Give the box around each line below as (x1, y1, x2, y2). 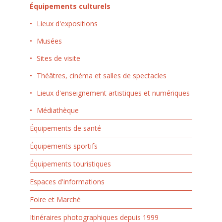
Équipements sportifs (29, 141, 98, 151)
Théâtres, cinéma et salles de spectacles (36, 70, 166, 80)
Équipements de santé (29, 123, 101, 133)
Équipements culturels (29, 1, 111, 11)
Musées (36, 36, 62, 46)
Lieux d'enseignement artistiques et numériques (36, 88, 190, 98)
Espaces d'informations (29, 176, 105, 186)
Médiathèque (36, 105, 79, 115)
